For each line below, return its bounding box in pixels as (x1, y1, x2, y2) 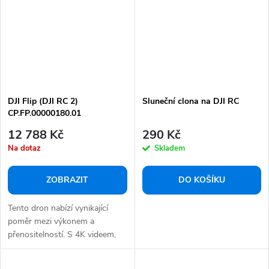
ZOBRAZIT (46, 174, 89, 186)
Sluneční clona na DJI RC (142, 95, 239, 107)
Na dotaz (8, 143, 41, 154)
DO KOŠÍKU (178, 174, 225, 186)
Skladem (154, 143, 185, 154)
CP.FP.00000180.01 (8, 107, 81, 119)
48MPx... (8, 242, 40, 254)
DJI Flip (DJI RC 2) (8, 95, 78, 107)
